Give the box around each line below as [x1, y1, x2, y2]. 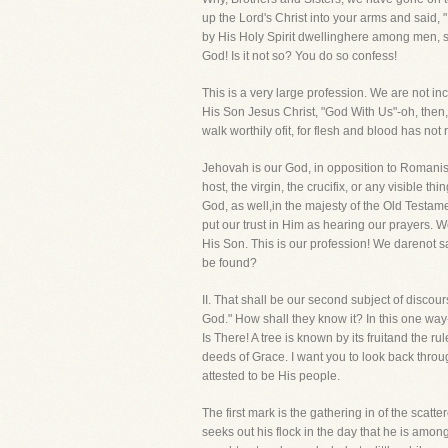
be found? [202, 256, 257, 270]
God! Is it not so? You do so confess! [202, 49, 397, 63]
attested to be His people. [202, 369, 340, 383]
